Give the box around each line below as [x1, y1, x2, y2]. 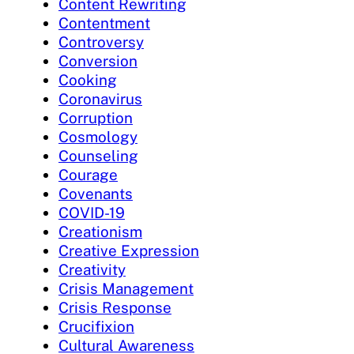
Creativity [58, 260, 126, 278]
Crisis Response [58, 298, 171, 316]
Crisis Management [58, 279, 194, 297]
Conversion [58, 51, 137, 70]
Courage [58, 165, 118, 183]
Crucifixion [58, 317, 134, 335]
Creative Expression [58, 241, 199, 259]
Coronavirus [58, 89, 142, 107]
